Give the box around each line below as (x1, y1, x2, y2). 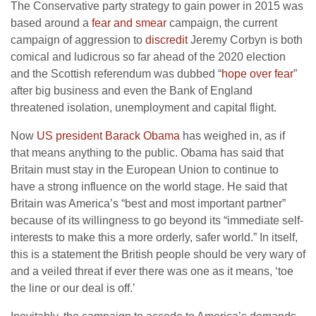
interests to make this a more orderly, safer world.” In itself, (11, 231, 298, 243)
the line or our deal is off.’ (11, 282, 135, 294)
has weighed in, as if (180, 130, 285, 142)
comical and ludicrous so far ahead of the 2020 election (11, 51, 286, 63)
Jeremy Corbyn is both (188, 34, 303, 46)
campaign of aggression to (11, 34, 145, 46)
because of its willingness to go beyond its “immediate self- (11, 214, 303, 226)
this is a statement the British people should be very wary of (11, 248, 305, 260)
